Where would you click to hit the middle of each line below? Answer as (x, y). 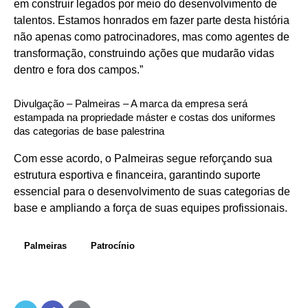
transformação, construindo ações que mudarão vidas (144, 54)
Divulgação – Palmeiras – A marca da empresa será (131, 104)
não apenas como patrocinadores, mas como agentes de (152, 37)
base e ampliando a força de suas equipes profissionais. (151, 208)
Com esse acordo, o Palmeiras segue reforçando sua (143, 159)
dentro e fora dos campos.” (78, 70)
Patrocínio (113, 246)
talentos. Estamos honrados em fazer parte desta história (152, 21)
